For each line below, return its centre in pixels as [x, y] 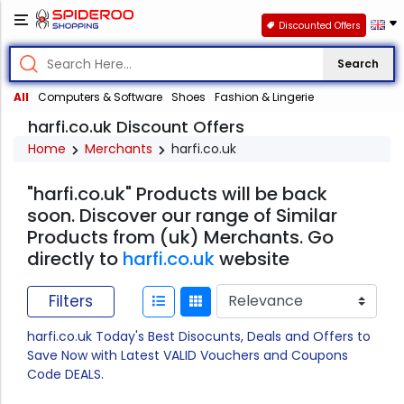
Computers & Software [100, 97]
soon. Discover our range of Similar [182, 216]
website [252, 259]
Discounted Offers [319, 25]
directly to [75, 259]
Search [358, 64]
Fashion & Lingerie [264, 97]
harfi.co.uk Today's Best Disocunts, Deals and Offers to [199, 337]
